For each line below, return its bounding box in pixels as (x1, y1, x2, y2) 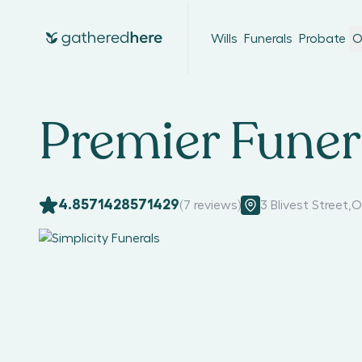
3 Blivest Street (260, 198, 348, 212)
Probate (299, 32, 346, 45)
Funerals (244, 32, 293, 45)
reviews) (191, 198, 241, 212)
